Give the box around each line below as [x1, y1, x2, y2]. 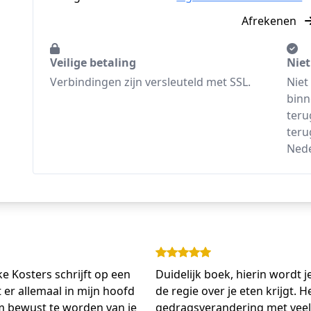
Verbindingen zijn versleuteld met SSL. [50, 74, 251, 90]
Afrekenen [242, 13, 300, 28]
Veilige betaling [50, 55, 137, 70]
